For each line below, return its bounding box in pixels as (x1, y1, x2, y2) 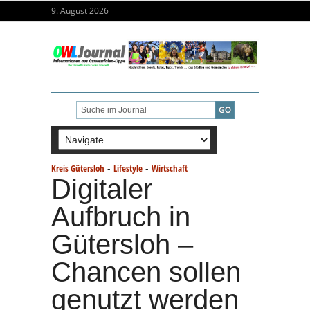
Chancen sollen (51, 256, 241, 287)
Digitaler (51, 173, 152, 204)
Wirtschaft (152, 161, 188, 174)
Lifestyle (113, 161, 143, 174)
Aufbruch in (51, 201, 190, 232)
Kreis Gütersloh (51, 161, 104, 174)
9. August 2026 (51, 5, 109, 17)
